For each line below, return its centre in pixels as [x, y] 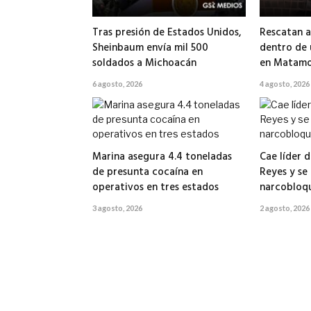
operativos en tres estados [155, 188]
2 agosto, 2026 [284, 208]
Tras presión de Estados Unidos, [167, 33]
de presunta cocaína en [148, 173]
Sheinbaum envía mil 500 [150, 48]
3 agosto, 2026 [117, 208]
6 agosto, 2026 [117, 84]
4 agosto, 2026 [284, 84]
